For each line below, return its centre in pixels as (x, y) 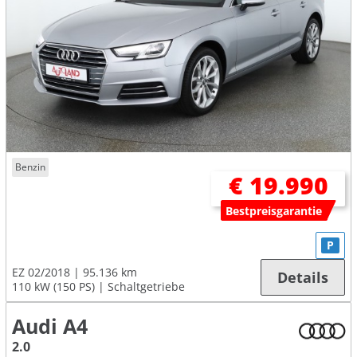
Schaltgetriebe (146, 286)
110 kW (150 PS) (53, 286)
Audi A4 (50, 326)
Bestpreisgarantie (274, 210)
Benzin (31, 167)
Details (303, 277)
